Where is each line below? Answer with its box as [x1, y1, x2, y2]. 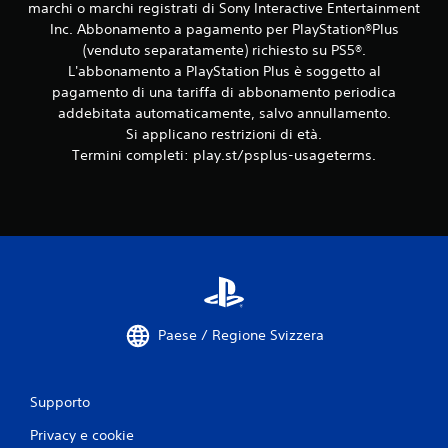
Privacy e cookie [30, 425, 134, 444]
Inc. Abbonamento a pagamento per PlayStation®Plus [49, 19, 399, 38]
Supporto [30, 392, 90, 411]
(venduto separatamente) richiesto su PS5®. [82, 40, 366, 59]
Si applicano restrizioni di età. [126, 124, 322, 143]
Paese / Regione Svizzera [158, 326, 324, 345]
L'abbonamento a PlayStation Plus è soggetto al [67, 61, 381, 80]
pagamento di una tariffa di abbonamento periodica [52, 82, 396, 101]
